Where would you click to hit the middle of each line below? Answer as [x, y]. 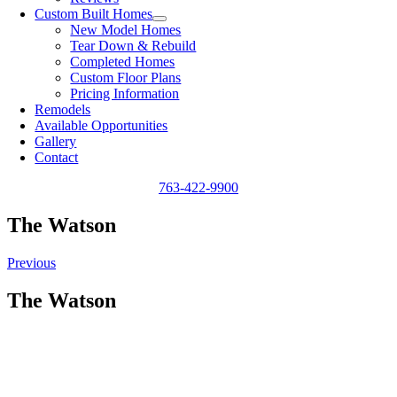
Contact [57, 157]
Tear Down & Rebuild [133, 46]
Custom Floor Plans [126, 78]
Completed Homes [123, 62]
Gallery [56, 141]
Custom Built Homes [94, 14]
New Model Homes [126, 30]
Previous [31, 262]
